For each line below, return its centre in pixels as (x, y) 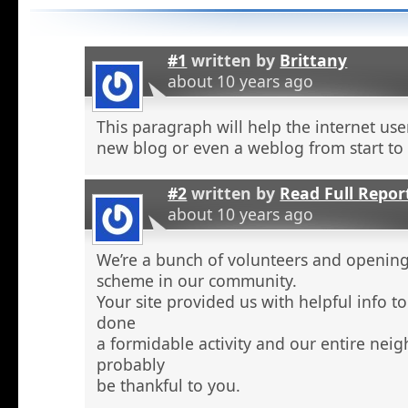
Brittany (314, 60)
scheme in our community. (197, 281)
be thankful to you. (169, 386)
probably (131, 365)
